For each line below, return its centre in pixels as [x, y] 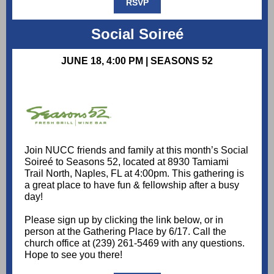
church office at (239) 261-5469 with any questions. [135, 243]
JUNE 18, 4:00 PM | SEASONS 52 [137, 61]
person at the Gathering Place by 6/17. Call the [125, 231]
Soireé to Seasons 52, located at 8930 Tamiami [127, 162]
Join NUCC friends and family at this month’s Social [136, 150]
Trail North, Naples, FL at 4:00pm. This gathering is [134, 173]
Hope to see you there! [73, 255]
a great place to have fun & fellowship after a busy [132, 185]
